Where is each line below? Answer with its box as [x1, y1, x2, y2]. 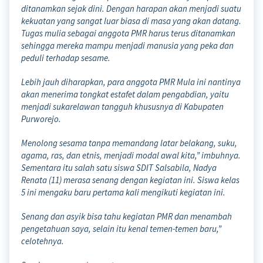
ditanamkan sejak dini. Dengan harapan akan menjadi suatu [21, 2, 241, 14]
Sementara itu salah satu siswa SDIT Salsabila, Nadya [21, 161, 217, 173]
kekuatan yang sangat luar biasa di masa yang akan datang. [21, 15, 241, 26]
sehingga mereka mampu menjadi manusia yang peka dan [21, 39, 234, 51]
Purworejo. [21, 113, 61, 124]
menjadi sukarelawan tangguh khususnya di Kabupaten [21, 100, 224, 112]
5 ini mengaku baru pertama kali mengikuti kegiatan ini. [21, 186, 225, 198]
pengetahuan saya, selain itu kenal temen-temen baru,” [21, 222, 221, 234]
